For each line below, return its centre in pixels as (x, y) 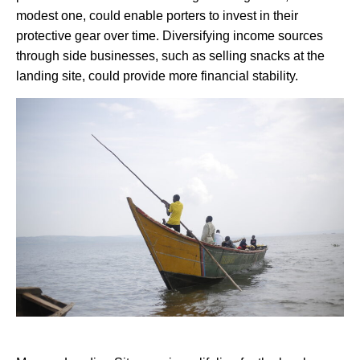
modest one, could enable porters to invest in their (157, 15)
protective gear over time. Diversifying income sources (170, 35)
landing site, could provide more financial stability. (157, 76)
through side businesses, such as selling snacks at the (170, 55)
